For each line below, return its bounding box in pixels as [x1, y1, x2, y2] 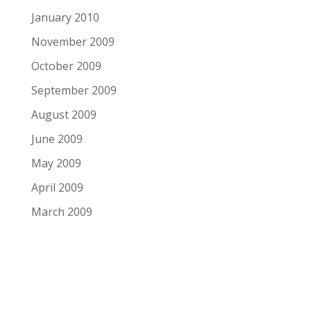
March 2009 [31, 203, 92, 219]
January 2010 [31, 9, 99, 25]
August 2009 [31, 106, 96, 122]
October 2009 [31, 58, 101, 74]
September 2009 [31, 82, 117, 98]
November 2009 [31, 33, 115, 49]
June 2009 [31, 131, 83, 146]
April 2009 [31, 179, 83, 195]
